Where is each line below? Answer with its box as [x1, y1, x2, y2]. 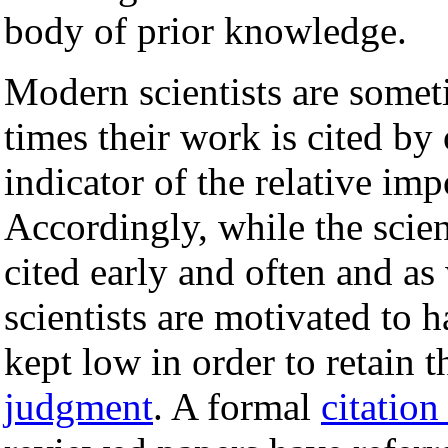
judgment [4, 384, 153, 428]
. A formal [153, 384, 321, 428]
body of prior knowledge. [4, 8, 407, 52]
